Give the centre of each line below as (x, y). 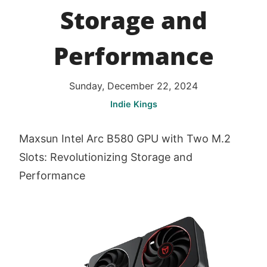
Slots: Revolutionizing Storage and (106, 157)
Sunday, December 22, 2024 (133, 86)
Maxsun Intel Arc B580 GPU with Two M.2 (125, 139)
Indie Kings (133, 104)
